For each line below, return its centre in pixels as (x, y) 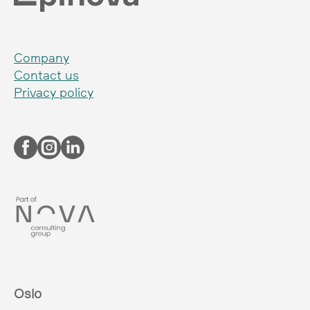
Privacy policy (54, 92)
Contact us (46, 75)
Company (42, 58)
